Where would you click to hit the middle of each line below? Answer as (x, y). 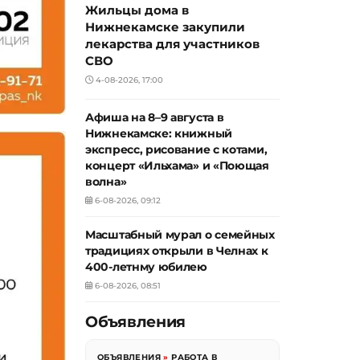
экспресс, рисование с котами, (176, 150)
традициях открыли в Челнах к (177, 251)
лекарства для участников (172, 44)
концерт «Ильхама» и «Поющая (177, 166)
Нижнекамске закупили (165, 27)
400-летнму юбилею (146, 267)
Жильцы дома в (137, 10)
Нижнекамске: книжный (159, 134)
